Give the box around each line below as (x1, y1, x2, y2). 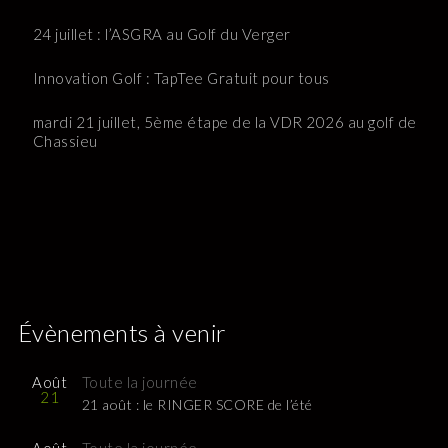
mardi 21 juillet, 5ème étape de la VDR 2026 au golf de (32, 113, 417, 132)
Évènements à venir (17, 318, 227, 348)
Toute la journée (81, 373, 198, 392)
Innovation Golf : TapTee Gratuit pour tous (32, 69, 330, 88)
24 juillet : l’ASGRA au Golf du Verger (32, 25, 291, 44)
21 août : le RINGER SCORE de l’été (81, 396, 313, 414)
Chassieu (32, 132, 98, 151)
